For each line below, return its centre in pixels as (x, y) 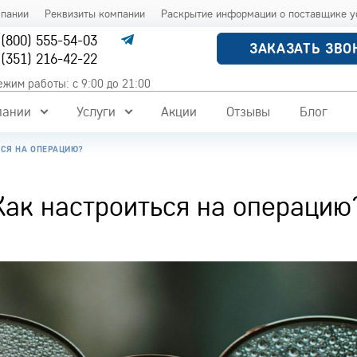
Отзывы (248, 112)
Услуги (96, 112)
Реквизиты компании (95, 14)
